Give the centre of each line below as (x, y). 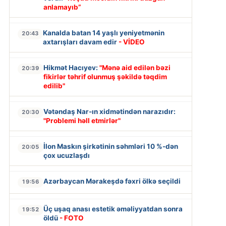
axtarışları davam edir (80, 42)
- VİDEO (131, 42)
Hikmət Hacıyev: (71, 68)
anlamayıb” (62, 7)
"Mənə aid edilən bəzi (135, 68)
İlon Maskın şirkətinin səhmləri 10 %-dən (110, 147)
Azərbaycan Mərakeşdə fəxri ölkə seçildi (112, 181)
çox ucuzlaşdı (66, 156)
